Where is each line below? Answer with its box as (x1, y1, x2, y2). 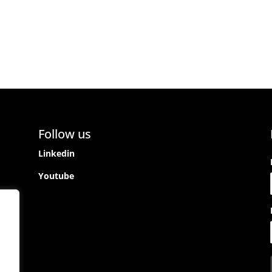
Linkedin (38, 148, 75, 160)
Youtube (38, 170, 74, 182)
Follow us (38, 126, 91, 143)
